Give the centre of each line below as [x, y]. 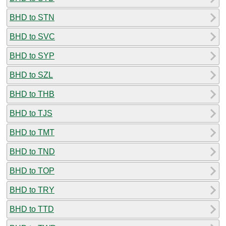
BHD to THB [32, 94]
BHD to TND [32, 151]
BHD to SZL [31, 75]
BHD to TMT [32, 132]
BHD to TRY [32, 190]
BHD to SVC [32, 36]
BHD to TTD [32, 209]
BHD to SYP [32, 55]
